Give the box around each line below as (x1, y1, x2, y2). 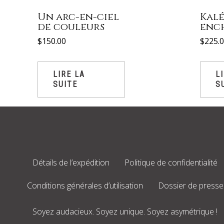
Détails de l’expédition (32, 157, 109, 168)
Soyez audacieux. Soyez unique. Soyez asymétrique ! (32, 206, 217, 217)
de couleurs (37, 19, 104, 33)
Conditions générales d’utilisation (26, 180, 143, 191)
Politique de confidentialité (124, 157, 217, 168)
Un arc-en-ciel (37, 9, 119, 23)
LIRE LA (53, 69, 85, 79)
